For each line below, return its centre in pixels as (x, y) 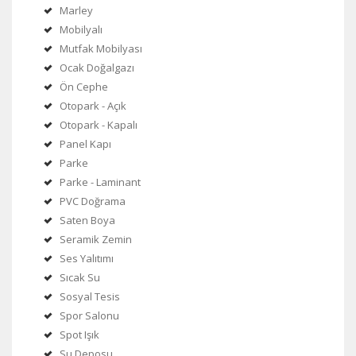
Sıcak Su (80, 278)
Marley (76, 11)
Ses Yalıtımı (87, 259)
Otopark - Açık (93, 106)
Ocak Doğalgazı (97, 68)
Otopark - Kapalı (99, 125)
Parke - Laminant (100, 182)
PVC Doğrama (93, 201)
